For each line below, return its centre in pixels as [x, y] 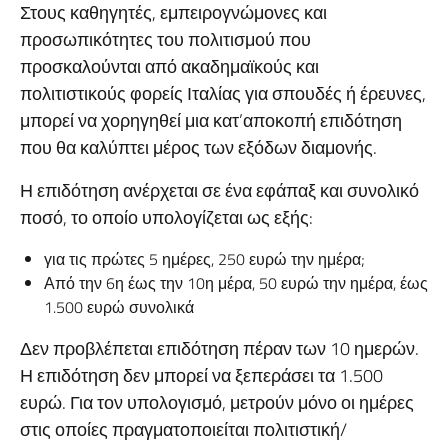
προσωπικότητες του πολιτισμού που [165, 39]
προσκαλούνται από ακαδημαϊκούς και [169, 66]
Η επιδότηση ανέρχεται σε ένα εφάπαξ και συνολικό [219, 190]
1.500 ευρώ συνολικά [119, 307]
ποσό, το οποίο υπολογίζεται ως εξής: [166, 217]
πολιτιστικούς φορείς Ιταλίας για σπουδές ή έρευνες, [223, 93]
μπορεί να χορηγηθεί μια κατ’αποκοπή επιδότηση [211, 120]
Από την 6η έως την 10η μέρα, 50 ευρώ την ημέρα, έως [236, 283]
